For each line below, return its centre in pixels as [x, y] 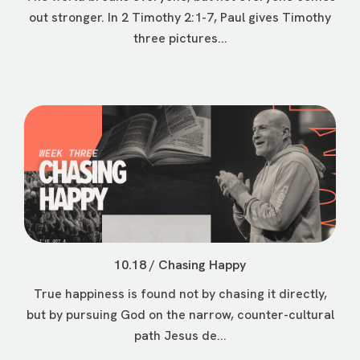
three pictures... [180, 39]
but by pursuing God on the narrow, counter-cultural [180, 315]
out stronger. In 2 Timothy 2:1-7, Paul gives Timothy [180, 18]
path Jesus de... [180, 336]
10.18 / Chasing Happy [180, 265]
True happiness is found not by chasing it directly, [180, 294]
